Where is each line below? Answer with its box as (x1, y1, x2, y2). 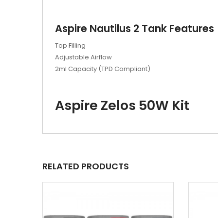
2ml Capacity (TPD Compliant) (55, 64, 150, 73)
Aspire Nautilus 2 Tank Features (55, 21, 214, 36)
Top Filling (55, 41, 86, 50)
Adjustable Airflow (55, 53, 112, 62)
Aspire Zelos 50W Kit (55, 96, 189, 114)
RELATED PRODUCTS (42, 160, 129, 172)
